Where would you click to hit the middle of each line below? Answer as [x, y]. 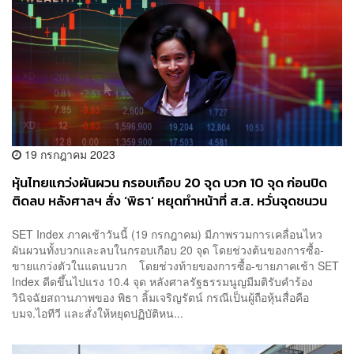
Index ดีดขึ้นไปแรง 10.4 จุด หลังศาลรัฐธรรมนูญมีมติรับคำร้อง [162, 281]
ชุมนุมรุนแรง [46, 220]
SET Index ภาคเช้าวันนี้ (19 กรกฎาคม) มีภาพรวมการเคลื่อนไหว [167, 234]
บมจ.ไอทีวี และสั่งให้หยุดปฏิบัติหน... [98, 313]
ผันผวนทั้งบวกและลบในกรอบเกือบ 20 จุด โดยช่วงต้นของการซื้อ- [168, 250]
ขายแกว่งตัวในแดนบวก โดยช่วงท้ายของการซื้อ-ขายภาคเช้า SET [175, 265]
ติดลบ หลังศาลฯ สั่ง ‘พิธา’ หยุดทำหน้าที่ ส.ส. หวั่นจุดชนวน [169, 201]
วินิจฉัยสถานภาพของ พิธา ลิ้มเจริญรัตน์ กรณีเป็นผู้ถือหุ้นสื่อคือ [160, 297]
